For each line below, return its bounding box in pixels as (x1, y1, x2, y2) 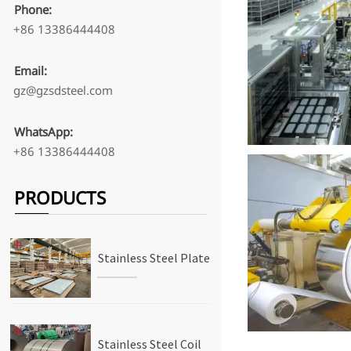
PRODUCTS (14, 186, 107, 211)
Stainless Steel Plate (98, 249, 211, 266)
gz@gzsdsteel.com (13, 81, 113, 98)
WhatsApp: (14, 124, 74, 140)
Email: (14, 62, 48, 78)
